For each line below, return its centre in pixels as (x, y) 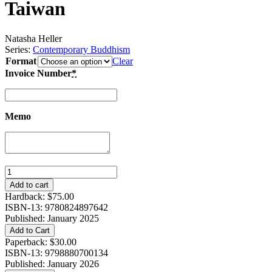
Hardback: (26, 196)
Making (19, 214)
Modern (19, 257)
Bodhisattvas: (30, 203)
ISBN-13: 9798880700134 (56, 253)
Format (21, 61)
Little (14, 192)
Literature (23, 170)
